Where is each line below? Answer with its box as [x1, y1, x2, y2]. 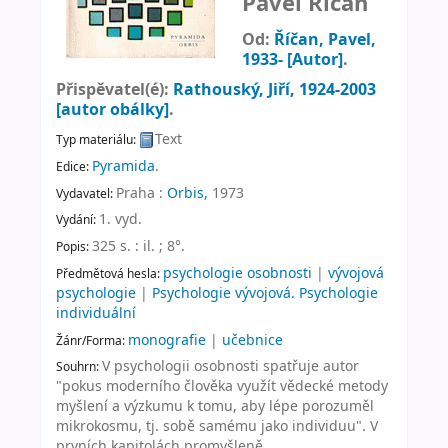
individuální [56, 302, 136, 322]
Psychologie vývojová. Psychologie [152, 282, 378, 302]
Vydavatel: [56, 184, 116, 201]
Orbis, [167, 182, 208, 202]
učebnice [222, 329, 283, 349]
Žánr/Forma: [56, 331, 128, 348]
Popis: [56, 238, 92, 255]
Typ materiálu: [56, 130, 139, 147]
